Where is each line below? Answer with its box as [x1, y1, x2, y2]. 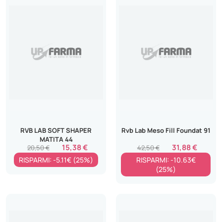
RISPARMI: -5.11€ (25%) [19, 155, 94, 165]
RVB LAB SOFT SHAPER [20, 126, 92, 135]
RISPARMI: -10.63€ [136, 155, 196, 165]
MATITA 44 [39, 135, 73, 144]
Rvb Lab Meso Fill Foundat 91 [121, 126, 211, 135]
